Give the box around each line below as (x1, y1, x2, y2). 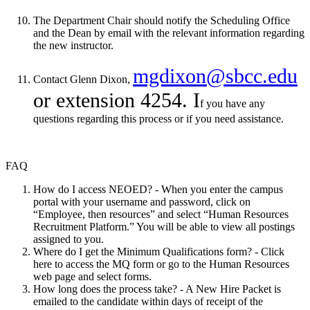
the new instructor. (33, 39, 113, 52)
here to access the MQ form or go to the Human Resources (33, 258, 289, 271)
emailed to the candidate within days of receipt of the (33, 295, 263, 308)
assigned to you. (33, 233, 104, 246)
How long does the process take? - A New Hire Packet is (33, 283, 281, 295)
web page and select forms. (33, 271, 152, 283)
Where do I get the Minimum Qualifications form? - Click (33, 246, 284, 258)
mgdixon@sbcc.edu (133, 64, 298, 89)
